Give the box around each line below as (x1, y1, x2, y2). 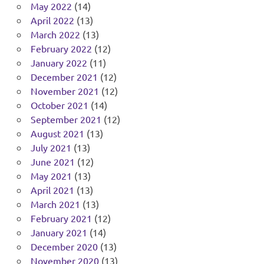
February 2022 (30, 42, 92, 54)
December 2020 (30, 240, 98, 252)
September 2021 (30, 113, 101, 125)
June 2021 (30, 155, 75, 167)
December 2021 (30, 70, 98, 82)
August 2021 (30, 127, 84, 139)
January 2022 (30, 56, 87, 68)
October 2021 (30, 98, 88, 111)
